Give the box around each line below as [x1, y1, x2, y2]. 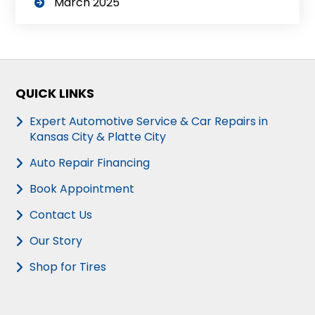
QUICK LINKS [15, 84, 95, 102]
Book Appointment [30, 180, 135, 197]
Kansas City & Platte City [30, 128, 167, 145]
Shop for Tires [30, 258, 107, 275]
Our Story [30, 232, 83, 249]
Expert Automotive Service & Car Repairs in [30, 112, 269, 129]
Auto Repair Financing [30, 154, 150, 171]
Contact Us [30, 206, 93, 223]
